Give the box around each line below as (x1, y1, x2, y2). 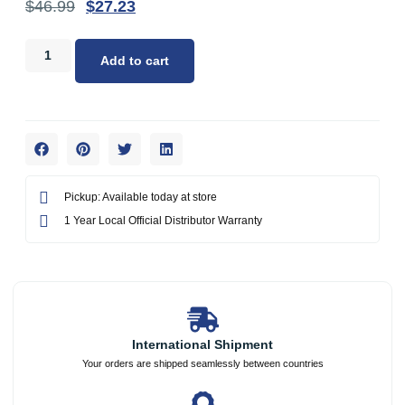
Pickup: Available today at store (63, 191, 217, 204)
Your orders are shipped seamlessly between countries (81, 358, 324, 370)
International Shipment (132, 337, 273, 353)
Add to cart (99, 53, 169, 69)
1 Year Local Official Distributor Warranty (63, 214, 262, 228)
